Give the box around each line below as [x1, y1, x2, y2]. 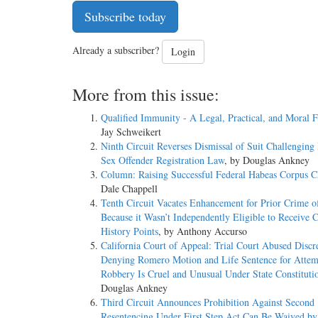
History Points [101, 224, 158, 238]
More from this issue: [72, 83, 219, 106]
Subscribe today [84, 8, 166, 26]
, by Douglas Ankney [224, 153, 309, 168]
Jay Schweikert [101, 125, 161, 139]
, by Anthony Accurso [158, 224, 247, 238]
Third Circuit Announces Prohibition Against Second [101, 295, 314, 309]
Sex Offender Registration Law [101, 153, 224, 168]
